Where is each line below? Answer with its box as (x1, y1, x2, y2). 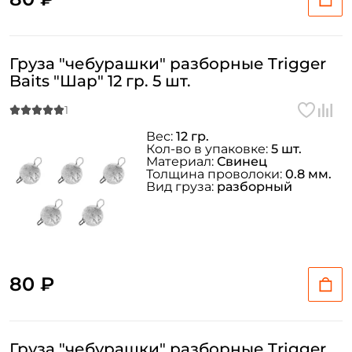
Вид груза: (146, 179, 217, 194)
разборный (217, 179, 292, 194)
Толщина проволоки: (146, 167, 285, 181)
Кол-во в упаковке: (146, 141, 271, 156)
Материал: (146, 154, 217, 169)
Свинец (217, 154, 267, 169)
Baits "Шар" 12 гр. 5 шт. (9, 71, 191, 90)
